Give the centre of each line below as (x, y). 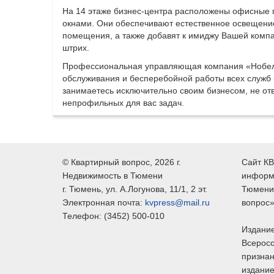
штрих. (76, 47)
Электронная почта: (104, 202)
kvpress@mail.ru (177, 202)
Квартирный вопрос (110, 162)
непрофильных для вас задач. (123, 102)
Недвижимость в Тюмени (113, 175)
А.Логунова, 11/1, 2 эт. (164, 189)
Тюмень (85, 189)
